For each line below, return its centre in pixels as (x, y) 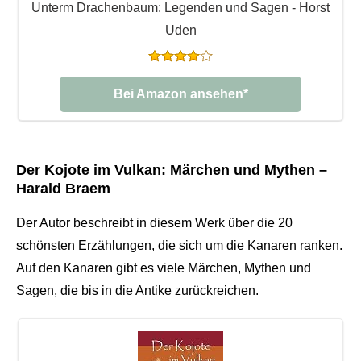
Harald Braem (63, 188)
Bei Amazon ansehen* (180, 93)
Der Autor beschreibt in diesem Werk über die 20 (154, 222)
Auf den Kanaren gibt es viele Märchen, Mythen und (164, 268)
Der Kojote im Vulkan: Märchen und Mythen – (172, 170)
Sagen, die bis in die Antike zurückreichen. (137, 290)
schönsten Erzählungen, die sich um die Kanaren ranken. (179, 245)
